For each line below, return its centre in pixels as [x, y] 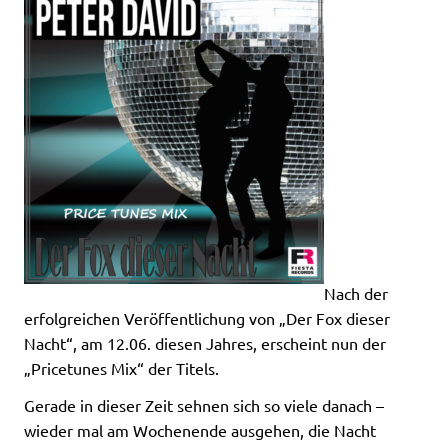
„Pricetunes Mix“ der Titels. [121, 368]
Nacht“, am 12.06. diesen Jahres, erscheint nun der [205, 343]
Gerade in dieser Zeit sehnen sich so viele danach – [204, 405]
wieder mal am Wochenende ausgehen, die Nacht [200, 430]
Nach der [356, 293]
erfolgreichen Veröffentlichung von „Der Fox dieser [207, 318]
